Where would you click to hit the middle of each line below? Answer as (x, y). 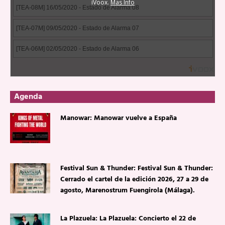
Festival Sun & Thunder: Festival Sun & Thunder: (137, 168)
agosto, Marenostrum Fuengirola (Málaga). (128, 191)
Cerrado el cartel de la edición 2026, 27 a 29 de (134, 180)
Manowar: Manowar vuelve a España (119, 118)
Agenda (28, 97)
